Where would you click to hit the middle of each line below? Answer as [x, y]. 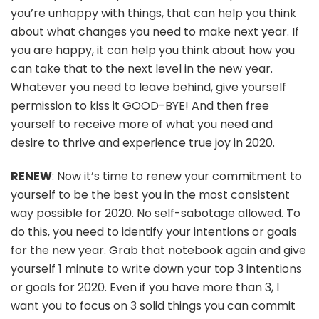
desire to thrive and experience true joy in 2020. [143, 142]
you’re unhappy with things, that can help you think [153, 13]
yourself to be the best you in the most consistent [150, 194]
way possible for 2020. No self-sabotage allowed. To [156, 213]
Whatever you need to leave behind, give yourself [148, 87]
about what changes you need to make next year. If [155, 31]
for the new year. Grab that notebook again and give [158, 250]
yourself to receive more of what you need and [142, 124]
